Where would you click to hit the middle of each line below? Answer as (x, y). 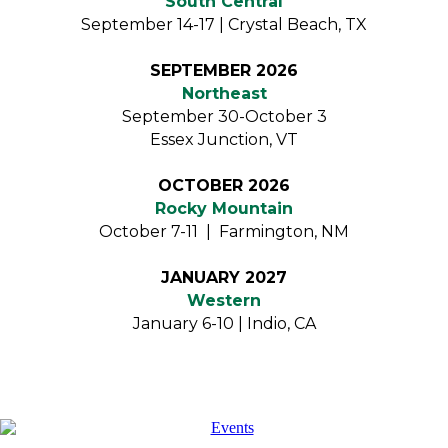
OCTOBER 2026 (224, 185)
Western (224, 300)
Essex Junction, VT (224, 139)
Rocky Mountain (224, 208)
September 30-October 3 (224, 116)
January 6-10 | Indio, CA (224, 323)
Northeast (224, 93)
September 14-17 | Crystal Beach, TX (224, 24)
